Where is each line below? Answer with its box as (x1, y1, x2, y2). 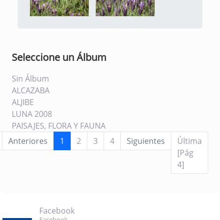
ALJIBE (12, 97, 34, 108)
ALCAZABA (12, 85, 50, 96)
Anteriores (8, 136, 48, 146)
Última (177, 136, 202, 146)
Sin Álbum (12, 73, 49, 84)
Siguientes (127, 136, 165, 146)
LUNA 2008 (12, 109, 52, 119)
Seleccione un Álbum (12, 51, 107, 64)
